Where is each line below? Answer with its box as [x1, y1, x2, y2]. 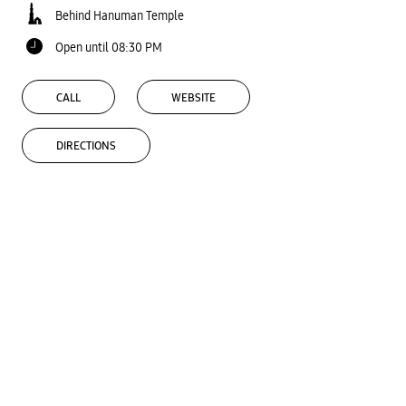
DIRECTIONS [56, 139, 116, 154]
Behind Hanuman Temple [55, 6, 184, 24]
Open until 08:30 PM [55, 38, 162, 55]
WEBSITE [171, 90, 216, 105]
